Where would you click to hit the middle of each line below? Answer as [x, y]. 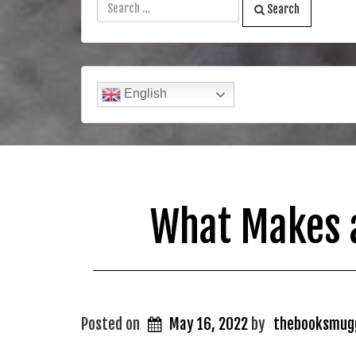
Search [282, 9]
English [144, 93]
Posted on [112, 324]
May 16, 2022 [209, 324]
